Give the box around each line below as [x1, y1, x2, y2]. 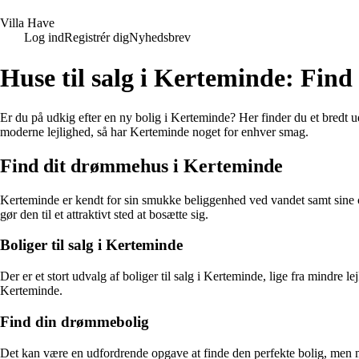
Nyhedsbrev [129, 30, 191, 44]
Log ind [24, 30, 64, 44]
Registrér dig [64, 30, 129, 44]
